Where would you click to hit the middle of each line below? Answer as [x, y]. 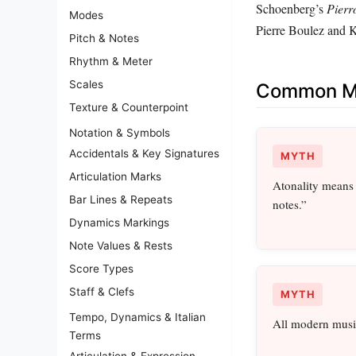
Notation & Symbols [120, 132]
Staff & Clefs [102, 291]
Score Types [101, 268]
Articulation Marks [115, 176]
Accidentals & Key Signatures [144, 153]
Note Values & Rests [121, 245]
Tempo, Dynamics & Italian [137, 317]
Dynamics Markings [119, 222]
